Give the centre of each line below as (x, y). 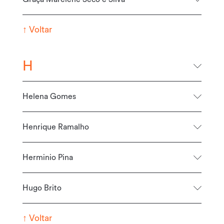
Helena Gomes (49, 96)
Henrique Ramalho (55, 127)
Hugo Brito (42, 188)
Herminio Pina (47, 157)
